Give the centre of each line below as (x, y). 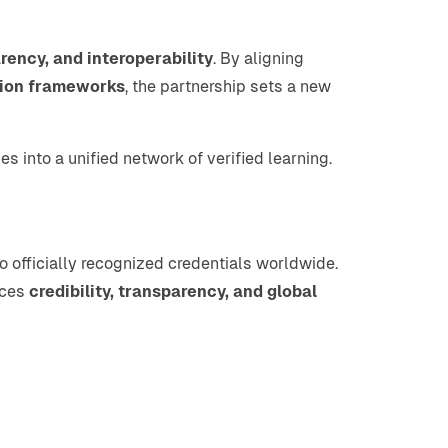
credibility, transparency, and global (173, 291)
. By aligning (258, 58)
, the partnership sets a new (228, 86)
